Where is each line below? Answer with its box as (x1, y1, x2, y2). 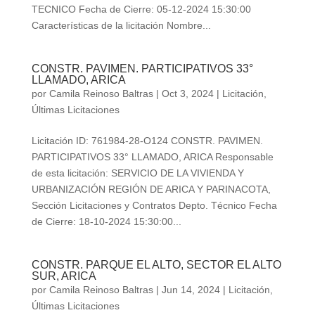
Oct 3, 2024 (161, 88, 214, 100)
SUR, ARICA (31, 270, 96, 283)
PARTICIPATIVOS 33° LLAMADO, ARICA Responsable (31, 151, 274, 163)
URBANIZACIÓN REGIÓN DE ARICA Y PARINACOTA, (31, 184, 271, 195)
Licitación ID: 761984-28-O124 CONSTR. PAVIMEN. (31, 135, 263, 147)
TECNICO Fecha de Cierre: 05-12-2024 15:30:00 (31, 4, 251, 15)
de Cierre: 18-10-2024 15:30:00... (31, 216, 181, 228)
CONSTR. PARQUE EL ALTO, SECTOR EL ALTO (31, 259, 281, 271)
